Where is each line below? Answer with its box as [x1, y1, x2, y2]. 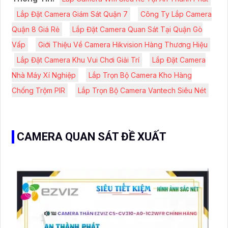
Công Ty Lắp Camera [140, 9, 212, 18]
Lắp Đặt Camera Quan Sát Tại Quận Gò [72, 24, 203, 34]
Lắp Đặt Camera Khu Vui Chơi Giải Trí [17, 55, 139, 64]
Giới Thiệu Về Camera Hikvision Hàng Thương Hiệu [38, 40, 208, 49]
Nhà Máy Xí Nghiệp [12, 70, 76, 79]
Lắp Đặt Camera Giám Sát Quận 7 [17, 9, 128, 18]
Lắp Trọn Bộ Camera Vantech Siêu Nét [78, 85, 206, 95]
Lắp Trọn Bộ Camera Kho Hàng [89, 70, 192, 79]
